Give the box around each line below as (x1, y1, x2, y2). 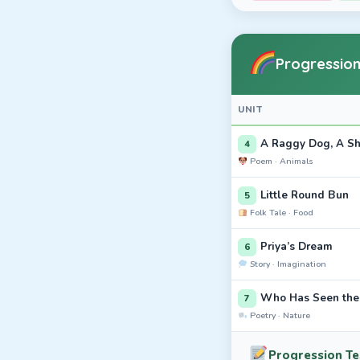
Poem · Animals (247, 155, 314, 167)
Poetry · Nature (247, 309, 311, 321)
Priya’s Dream (260, 239, 333, 254)
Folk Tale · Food (247, 207, 314, 219)
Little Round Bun (260, 187, 349, 202)
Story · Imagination (247, 258, 327, 270)
